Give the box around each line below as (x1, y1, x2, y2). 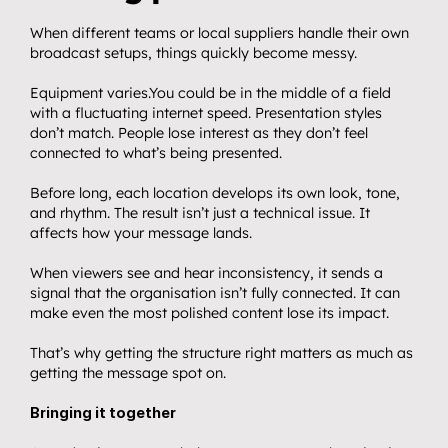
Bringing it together (30, 404, 176, 421)
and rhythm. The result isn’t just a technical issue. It (30, 204, 370, 222)
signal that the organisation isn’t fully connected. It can (30, 284, 400, 302)
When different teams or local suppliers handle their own (30, 24, 409, 42)
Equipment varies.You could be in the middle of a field (30, 84, 391, 102)
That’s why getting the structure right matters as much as (30, 344, 413, 362)
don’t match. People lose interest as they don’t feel (30, 124, 368, 142)
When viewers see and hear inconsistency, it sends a (30, 264, 383, 282)
